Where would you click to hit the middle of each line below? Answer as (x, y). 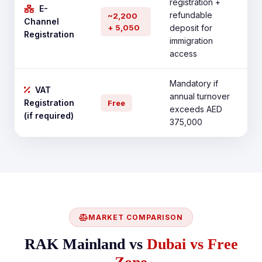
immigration (191, 41)
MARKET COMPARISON (136, 217)
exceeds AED (196, 109)
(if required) (49, 116)
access (183, 54)
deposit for (191, 28)
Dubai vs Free (192, 244)
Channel (42, 21)
